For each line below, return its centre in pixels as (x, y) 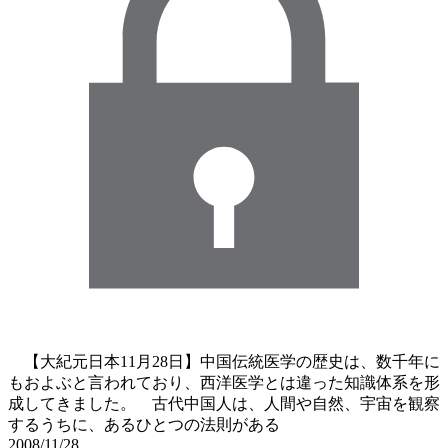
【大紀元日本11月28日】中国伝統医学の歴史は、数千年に (224, 362)
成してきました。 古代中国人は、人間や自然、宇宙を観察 (224, 404)
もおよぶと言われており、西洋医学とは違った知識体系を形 (224, 383)
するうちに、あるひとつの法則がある (144, 425)
